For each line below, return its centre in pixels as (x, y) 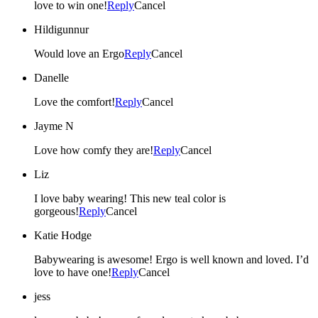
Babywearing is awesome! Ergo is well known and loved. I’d (95, 259)
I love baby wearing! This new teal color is (130, 198)
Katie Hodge (63, 235)
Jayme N (54, 126)
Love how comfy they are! (94, 150)
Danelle (51, 77)
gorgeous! (56, 211)
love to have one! (73, 272)
